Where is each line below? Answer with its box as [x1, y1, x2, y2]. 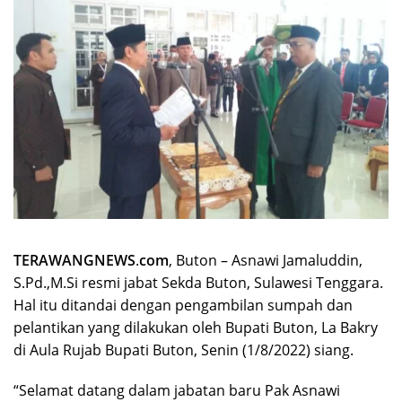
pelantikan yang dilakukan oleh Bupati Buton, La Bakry [13, 317, 378, 337]
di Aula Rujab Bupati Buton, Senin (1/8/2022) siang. [13, 339, 354, 360]
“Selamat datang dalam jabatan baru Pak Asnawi [13, 380, 340, 400]
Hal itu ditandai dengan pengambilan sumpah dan [13, 294, 353, 315]
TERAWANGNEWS [13, 249, 135, 270]
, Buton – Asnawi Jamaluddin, [169, 249, 363, 270]
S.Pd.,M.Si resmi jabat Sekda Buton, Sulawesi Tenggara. [13, 272, 383, 293]
